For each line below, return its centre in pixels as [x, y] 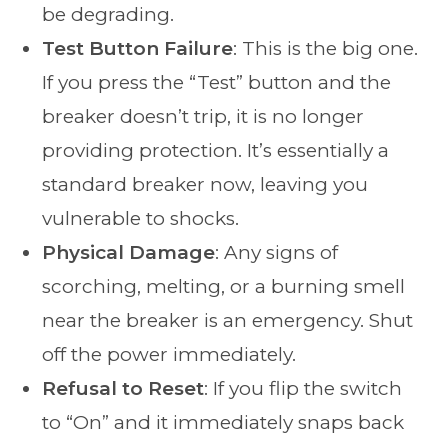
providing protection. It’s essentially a [216, 150]
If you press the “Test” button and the [217, 82]
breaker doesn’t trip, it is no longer [203, 116]
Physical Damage [129, 252]
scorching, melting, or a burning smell [224, 286]
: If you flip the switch [303, 388]
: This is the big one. [326, 48]
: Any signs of [277, 252]
